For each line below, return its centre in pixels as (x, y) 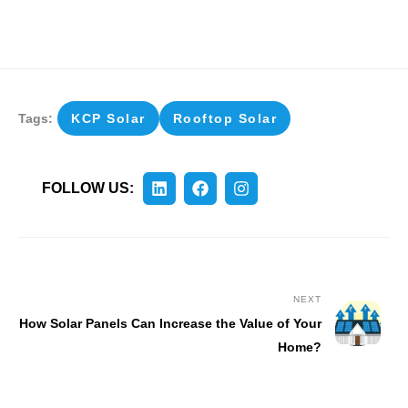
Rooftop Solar (224, 118)
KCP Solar (108, 118)
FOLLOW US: (87, 188)
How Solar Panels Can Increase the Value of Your (170, 323)
